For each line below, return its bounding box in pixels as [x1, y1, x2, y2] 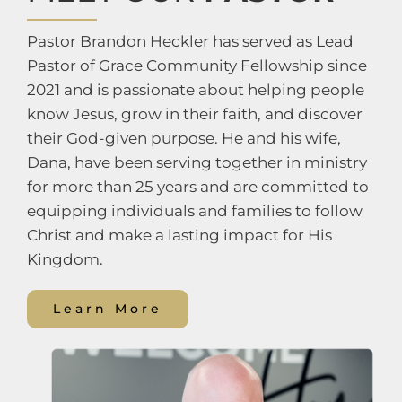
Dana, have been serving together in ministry [26, 153, 367, 171]
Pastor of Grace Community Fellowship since [26, 56, 367, 74]
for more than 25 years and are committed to [26, 177, 369, 196]
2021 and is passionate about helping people [26, 80, 364, 99]
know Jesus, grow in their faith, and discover [26, 104, 363, 123]
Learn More [52, 300, 162, 317]
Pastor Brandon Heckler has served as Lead [26, 31, 354, 50]
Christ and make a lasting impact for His [26, 225, 332, 244]
